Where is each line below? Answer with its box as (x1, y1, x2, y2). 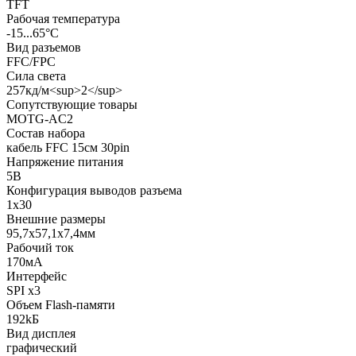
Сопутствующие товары (6, 97, 137, 111)
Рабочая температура (6, 11, 120, 25)
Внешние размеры (6, 211, 106, 226)
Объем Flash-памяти (6, 297, 115, 311)
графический (6, 340, 77, 354)
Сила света (6, 68, 66, 83)
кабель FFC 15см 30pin (6, 140, 130, 154)
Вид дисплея (6, 326, 75, 340)
